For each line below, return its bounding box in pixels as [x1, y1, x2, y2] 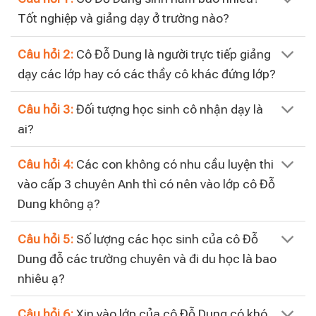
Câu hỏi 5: [18, 231, 74, 246]
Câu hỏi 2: [18, 47, 74, 61]
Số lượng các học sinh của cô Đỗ [73, 231, 259, 246]
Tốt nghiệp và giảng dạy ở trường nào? [18, 11, 230, 26]
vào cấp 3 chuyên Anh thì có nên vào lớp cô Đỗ [18, 176, 276, 191]
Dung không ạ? [18, 196, 101, 211]
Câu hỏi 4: [18, 157, 74, 171]
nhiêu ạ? [18, 271, 66, 286]
